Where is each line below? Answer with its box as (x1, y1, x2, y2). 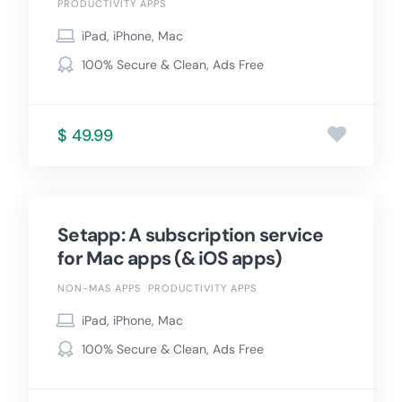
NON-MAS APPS (57, 282, 141, 295)
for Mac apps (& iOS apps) (57, 246, 283, 272)
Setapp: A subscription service (57, 223, 324, 249)
